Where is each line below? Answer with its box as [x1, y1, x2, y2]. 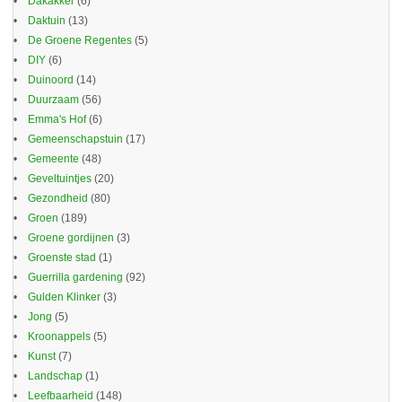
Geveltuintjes [28, 172, 92, 186]
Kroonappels [28, 330, 91, 344]
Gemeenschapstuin [28, 133, 123, 146]
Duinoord [28, 74, 74, 87]
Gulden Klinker [28, 291, 100, 304]
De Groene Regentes [28, 34, 132, 48]
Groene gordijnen [28, 232, 114, 245]
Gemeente [28, 153, 79, 166]
